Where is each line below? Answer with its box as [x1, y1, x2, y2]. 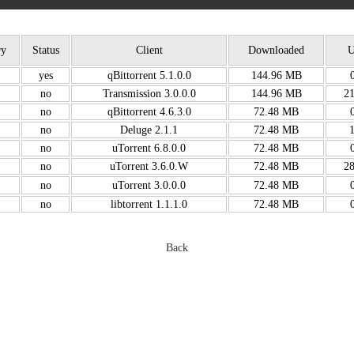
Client [135, 43, 163, 56]
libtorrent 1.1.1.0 [111, 198, 187, 210]
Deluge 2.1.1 [120, 123, 178, 136]
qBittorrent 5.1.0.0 [107, 69, 191, 81]
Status [32, 43, 59, 56]
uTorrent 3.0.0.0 [112, 179, 186, 191]
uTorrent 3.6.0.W [110, 160, 188, 172]
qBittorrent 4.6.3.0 [107, 105, 191, 118]
